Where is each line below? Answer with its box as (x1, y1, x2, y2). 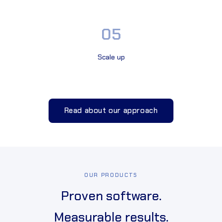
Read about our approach (64, 106, 158, 116)
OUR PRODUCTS (84, 171, 138, 179)
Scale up (97, 53, 125, 62)
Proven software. (60, 188, 162, 205)
